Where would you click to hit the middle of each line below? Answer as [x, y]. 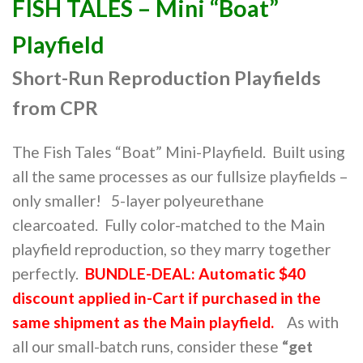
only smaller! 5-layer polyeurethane [138, 200]
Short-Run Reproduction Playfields [167, 77]
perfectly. [49, 273]
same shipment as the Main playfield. [145, 322]
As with [308, 322]
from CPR [55, 107]
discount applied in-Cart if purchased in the [167, 297]
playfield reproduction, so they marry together [171, 249]
